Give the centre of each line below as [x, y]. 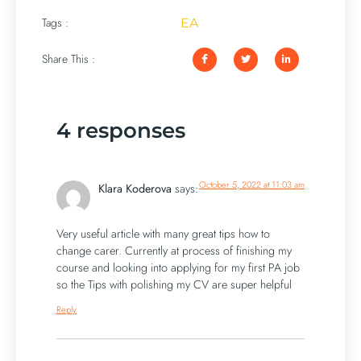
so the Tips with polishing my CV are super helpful [174, 285]
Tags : [55, 23]
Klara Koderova [135, 188]
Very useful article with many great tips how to [163, 234]
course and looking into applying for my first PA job [178, 268]
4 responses [121, 130]
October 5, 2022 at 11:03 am [252, 184]
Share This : [68, 59]
